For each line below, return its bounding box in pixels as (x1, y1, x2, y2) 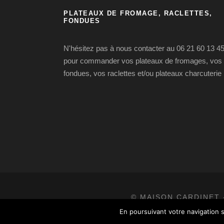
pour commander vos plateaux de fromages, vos (63, 56, 222, 65)
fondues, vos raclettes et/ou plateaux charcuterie (63, 69, 221, 78)
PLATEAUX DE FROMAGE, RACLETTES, (63, 9, 212, 17)
